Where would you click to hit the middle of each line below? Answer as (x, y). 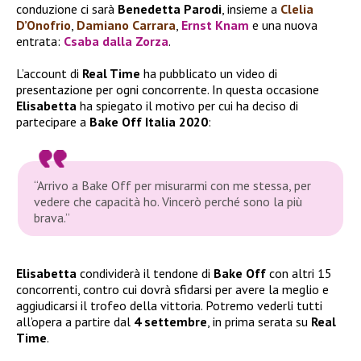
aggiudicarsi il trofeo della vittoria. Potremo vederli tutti (169, 305)
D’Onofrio (44, 25)
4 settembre (170, 321)
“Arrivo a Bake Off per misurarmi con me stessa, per (173, 185)
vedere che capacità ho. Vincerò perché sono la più (168, 201)
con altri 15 (299, 273)
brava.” (52, 217)
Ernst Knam (215, 25)
